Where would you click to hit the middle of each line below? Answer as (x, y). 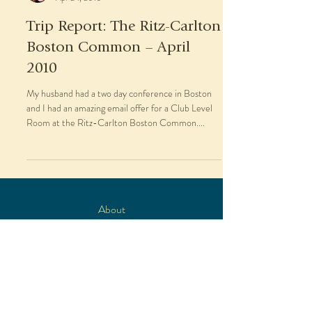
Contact (111, 298)
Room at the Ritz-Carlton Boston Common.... (116, 123)
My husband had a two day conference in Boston (119, 93)
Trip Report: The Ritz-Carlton (124, 27)
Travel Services (111, 232)
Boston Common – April (108, 48)
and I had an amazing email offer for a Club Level (119, 108)
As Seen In (111, 276)
